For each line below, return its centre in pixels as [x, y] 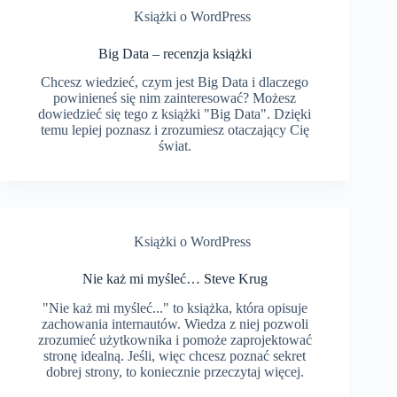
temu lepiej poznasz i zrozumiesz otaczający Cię [175, 130]
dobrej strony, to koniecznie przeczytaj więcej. [175, 372]
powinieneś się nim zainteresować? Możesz [175, 98]
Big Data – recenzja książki [175, 53]
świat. [175, 146]
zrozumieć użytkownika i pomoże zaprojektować [175, 340]
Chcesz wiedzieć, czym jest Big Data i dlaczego [175, 82]
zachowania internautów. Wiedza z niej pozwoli [175, 324]
